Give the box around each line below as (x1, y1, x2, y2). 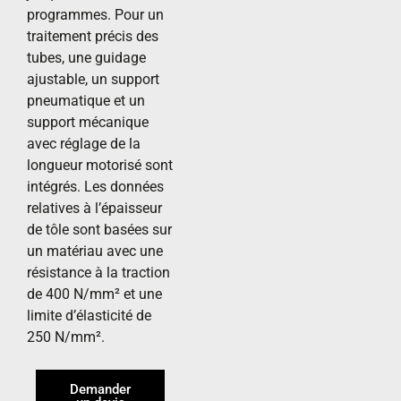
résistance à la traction (27, 263, 170, 281)
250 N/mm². (27, 328, 105, 346)
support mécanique (27, 113, 149, 131)
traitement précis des (27, 27, 158, 45)
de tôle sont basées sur (27, 220, 172, 238)
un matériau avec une (27, 242, 163, 260)
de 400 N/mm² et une (27, 285, 162, 303)
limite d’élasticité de (27, 306, 151, 324)
